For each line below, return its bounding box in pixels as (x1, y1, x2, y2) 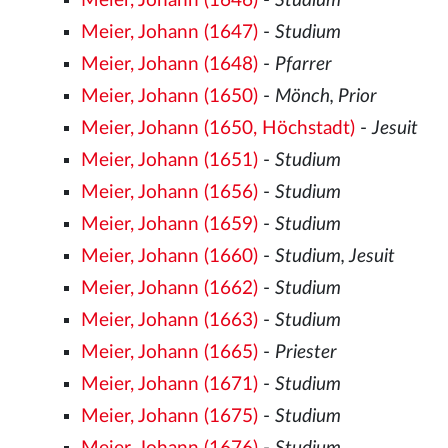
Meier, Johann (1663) (81, 311, 259, 331)
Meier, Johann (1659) (81, 215, 259, 235)
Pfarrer (275, 55, 333, 75)
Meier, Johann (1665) (81, 343, 259, 363)
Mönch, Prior (275, 87, 378, 107)
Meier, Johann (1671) (81, 375, 259, 395)
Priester (275, 343, 338, 363)
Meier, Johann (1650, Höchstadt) (81, 119, 356, 139)
